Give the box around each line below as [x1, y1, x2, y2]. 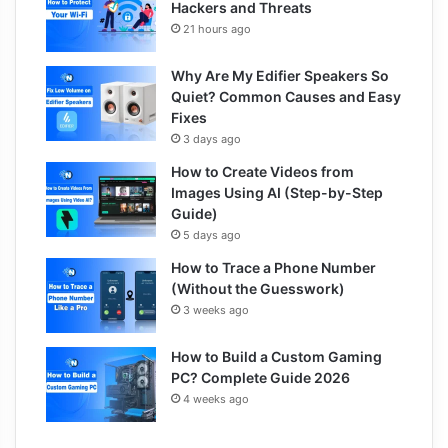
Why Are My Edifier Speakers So [171, 66, 389, 84]
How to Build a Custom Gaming [171, 347, 382, 365]
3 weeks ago [183, 302, 249, 317]
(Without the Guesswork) [171, 279, 345, 297]
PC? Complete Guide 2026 [171, 368, 350, 386]
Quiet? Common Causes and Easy [171, 87, 401, 105]
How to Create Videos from [171, 162, 354, 180]
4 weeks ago [183, 391, 249, 406]
